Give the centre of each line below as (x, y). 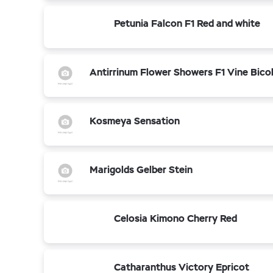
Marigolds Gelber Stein (141, 170)
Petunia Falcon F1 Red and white (187, 23)
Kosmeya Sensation (135, 121)
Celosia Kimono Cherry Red (175, 218)
